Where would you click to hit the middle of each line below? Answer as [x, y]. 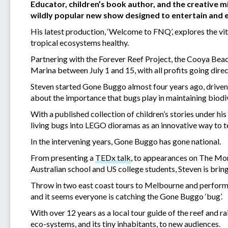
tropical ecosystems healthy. [80, 42]
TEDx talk [113, 157]
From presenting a [63, 157]
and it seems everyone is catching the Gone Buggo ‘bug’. [126, 196]
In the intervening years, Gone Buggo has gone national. [126, 141]
